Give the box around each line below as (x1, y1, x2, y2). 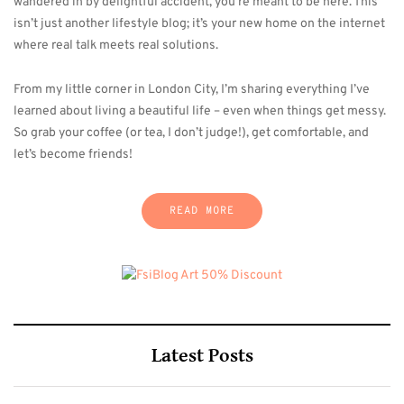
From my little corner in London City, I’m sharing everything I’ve (14, 82, 370, 97)
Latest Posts (151, 344, 253, 367)
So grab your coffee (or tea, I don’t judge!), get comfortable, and (14, 125, 369, 141)
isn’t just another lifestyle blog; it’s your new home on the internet (14, 16, 385, 32)
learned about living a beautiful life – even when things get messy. (14, 104, 386, 119)
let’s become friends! (14, 147, 133, 162)
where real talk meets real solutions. (14, 38, 218, 53)
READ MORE (170, 204, 234, 218)
